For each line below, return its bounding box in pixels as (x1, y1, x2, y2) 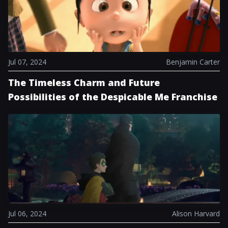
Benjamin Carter (166, 57, 220, 67)
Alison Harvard (172, 209, 220, 218)
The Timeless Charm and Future (8, 76, 160, 89)
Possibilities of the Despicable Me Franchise (8, 91, 217, 103)
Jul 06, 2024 (8, 209, 46, 218)
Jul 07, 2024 (8, 57, 46, 67)
